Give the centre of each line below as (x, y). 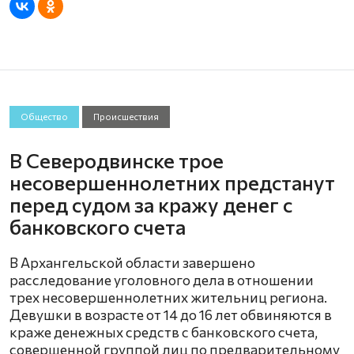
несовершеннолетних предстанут (172, 182)
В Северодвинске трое (117, 160)
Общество (44, 116)
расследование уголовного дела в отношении (162, 279)
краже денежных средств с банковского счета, (164, 331)
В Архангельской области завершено (132, 262)
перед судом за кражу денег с (151, 204)
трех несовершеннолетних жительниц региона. (168, 297)
